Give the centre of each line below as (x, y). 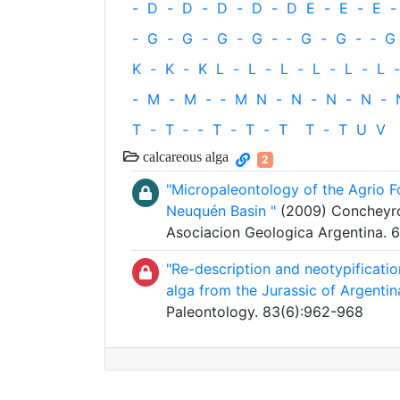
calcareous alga (184, 156)
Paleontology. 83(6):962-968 (265, 312)
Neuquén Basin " (221, 211)
